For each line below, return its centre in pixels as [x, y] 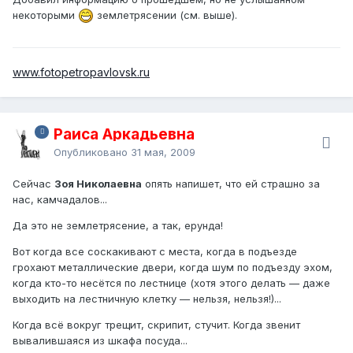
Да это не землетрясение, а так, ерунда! [118, 225]
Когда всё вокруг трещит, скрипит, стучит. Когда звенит [156, 324]
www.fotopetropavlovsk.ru [81, 72]
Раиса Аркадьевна [124, 134]
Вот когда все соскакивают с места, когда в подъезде [155, 251]
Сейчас [33, 183]
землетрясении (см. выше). [165, 15]
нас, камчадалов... [60, 199]
